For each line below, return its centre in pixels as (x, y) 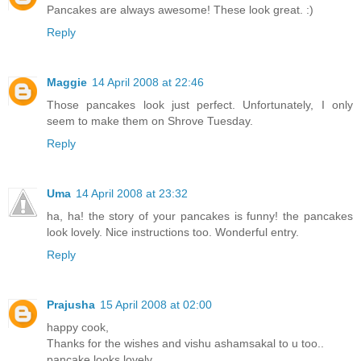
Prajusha (71, 305)
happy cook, (78, 328)
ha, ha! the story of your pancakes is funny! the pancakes (200, 216)
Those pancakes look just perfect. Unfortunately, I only (200, 105)
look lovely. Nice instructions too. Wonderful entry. (173, 232)
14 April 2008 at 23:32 (132, 194)
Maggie (67, 83)
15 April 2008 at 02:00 (156, 305)
